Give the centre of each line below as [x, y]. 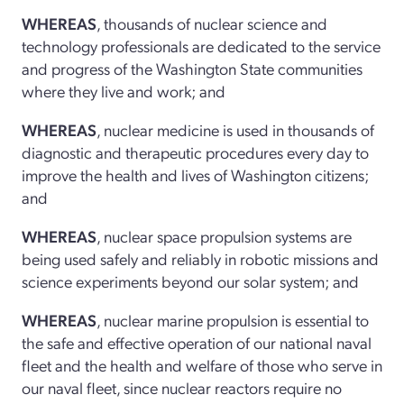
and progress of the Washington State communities [192, 68]
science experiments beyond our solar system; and [190, 280]
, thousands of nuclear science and [212, 23]
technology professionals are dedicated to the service [201, 45]
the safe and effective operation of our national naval [197, 342]
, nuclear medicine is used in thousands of [235, 129]
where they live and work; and [124, 90]
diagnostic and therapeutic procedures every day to [195, 151]
